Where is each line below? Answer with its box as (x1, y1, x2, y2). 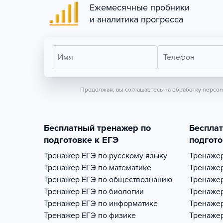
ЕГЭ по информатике (82, 199, 158, 209)
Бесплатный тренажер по (44, 122, 151, 133)
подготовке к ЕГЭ (44, 134, 118, 145)
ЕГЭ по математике (82, 163, 151, 173)
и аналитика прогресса (90, 14, 183, 25)
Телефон (163, 52, 195, 62)
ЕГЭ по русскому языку (82, 151, 167, 161)
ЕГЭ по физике (82, 211, 136, 221)
